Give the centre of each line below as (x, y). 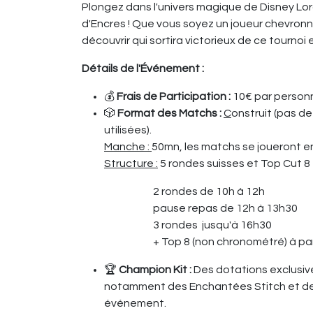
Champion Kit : (155, 270)
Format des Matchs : (169, 114)
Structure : (131, 164)
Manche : (128, 147)
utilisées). (130, 130)
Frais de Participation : (174, 97)
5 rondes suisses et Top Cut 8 (234, 164)
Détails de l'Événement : (143, 69)
